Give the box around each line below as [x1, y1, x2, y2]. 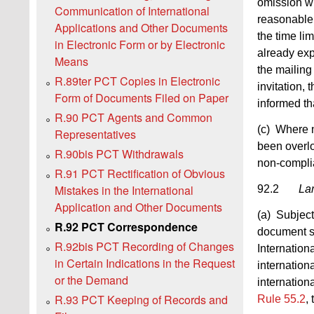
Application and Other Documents [55, 199, 222, 216]
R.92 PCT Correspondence [55, 219, 198, 235]
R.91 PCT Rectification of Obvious [55, 165, 225, 182]
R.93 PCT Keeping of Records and [55, 292, 228, 308]
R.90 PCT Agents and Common [55, 109, 212, 126]
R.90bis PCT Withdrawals [55, 146, 184, 163]
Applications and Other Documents [55, 20, 228, 36]
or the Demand [55, 272, 128, 289]
